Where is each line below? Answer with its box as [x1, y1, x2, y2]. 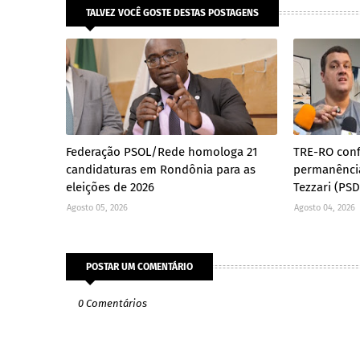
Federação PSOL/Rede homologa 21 [66, 145, 258, 160]
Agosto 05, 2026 [67, 202, 128, 214]
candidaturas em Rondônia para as [66, 162, 256, 178]
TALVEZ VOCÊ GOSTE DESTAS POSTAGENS [86, 7, 259, 19]
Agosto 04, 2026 [294, 202, 356, 214]
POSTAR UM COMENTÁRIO [86, 261, 193, 273]
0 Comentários [78, 297, 147, 310]
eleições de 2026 [66, 180, 154, 195]
